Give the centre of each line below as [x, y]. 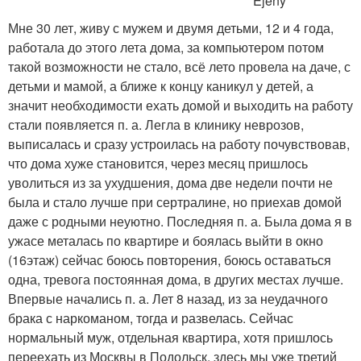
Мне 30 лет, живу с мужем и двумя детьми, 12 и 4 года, [171, 28]
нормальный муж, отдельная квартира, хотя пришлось [170, 337]
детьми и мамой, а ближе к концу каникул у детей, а [161, 86]
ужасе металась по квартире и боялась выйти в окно [166, 241]
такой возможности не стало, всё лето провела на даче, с [179, 66]
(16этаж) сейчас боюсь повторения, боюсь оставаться [170, 260]
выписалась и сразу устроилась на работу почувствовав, [179, 144]
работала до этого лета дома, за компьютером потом [166, 47]
